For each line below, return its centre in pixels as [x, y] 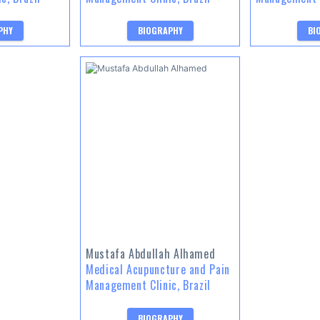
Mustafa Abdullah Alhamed [151, 254]
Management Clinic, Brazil [148, 285]
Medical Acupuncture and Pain [158, 270]
